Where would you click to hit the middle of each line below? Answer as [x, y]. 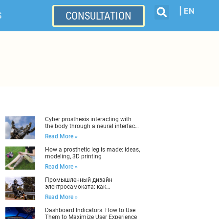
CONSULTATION [99, 16]
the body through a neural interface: [92, 126]
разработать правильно [79, 194]
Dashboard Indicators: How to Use [90, 210]
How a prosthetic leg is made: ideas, [92, 150]
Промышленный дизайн [78, 180]
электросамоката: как [75, 187]
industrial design [67, 133]
